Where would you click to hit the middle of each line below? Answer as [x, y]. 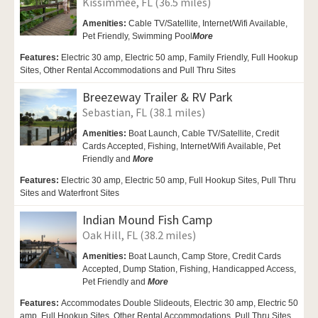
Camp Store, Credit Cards [231, 257]
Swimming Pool [162, 37]
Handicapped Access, [254, 269]
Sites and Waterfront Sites [70, 193]
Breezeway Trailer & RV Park [158, 97]
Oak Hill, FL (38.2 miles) [139, 235]
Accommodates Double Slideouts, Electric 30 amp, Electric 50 [180, 303]
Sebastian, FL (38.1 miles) [144, 113]
